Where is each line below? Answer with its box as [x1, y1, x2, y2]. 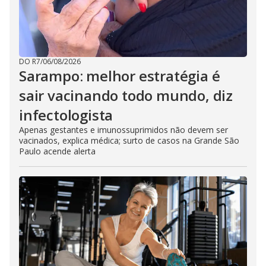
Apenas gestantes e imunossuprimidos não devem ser [19, 123, 228, 135]
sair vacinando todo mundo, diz [19, 85, 233, 105]
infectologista [19, 104, 113, 125]
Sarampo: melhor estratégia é [19, 65, 220, 85]
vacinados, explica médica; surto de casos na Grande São [19, 134, 239, 146]
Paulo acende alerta [19, 145, 96, 157]
